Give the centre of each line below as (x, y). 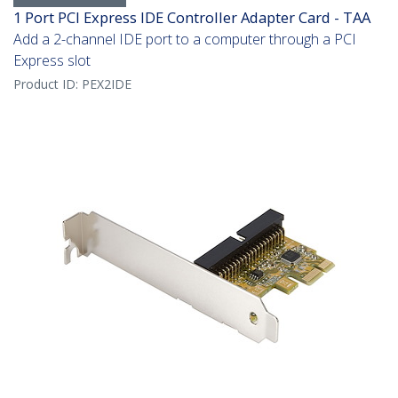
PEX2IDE (107, 84)
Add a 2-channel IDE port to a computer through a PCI (185, 40)
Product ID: (48, 84)
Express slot (52, 61)
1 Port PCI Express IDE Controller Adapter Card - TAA (192, 18)
